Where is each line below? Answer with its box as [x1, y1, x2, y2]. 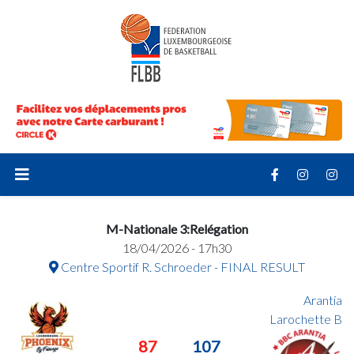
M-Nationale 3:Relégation [106, 220, 248, 236]
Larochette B [269, 311, 342, 326]
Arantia [303, 292, 342, 307]
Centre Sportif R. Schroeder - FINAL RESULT [58, 258, 305, 274]
